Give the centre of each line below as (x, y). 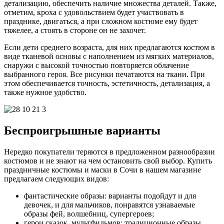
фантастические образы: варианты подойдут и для (110, 195)
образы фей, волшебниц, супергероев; (89, 213)
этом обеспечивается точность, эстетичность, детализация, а (107, 83)
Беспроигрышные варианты (82, 131)
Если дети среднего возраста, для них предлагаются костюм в (109, 47)
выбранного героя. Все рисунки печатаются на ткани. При (104, 74)
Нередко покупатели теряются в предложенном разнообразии (109, 151)
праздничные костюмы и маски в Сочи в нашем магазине (102, 169)
